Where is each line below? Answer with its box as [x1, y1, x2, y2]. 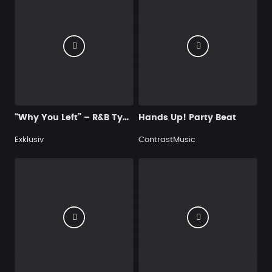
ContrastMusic [138, 136, 195, 144]
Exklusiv [15, 136, 44, 144]
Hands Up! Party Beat [138, 114, 236, 122]
